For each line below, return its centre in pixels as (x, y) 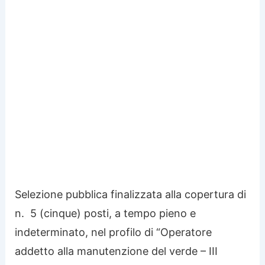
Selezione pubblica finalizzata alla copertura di (131, 194)
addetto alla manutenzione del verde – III (117, 251)
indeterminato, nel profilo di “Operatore (114, 232)
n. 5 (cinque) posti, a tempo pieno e (106, 213)
